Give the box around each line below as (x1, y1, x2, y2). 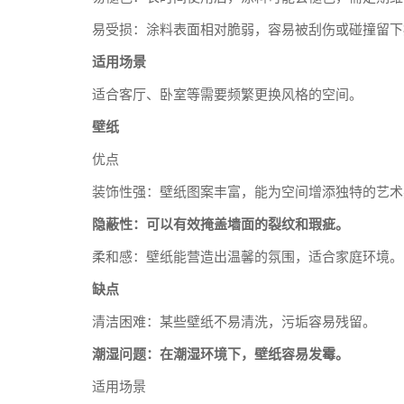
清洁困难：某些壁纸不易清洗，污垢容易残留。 (92, 315, 376, 329)
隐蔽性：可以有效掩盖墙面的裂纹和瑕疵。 (92, 217, 349, 232)
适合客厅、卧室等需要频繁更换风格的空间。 (92, 87, 363, 102)
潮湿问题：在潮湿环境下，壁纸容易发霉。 (92, 347, 349, 362)
